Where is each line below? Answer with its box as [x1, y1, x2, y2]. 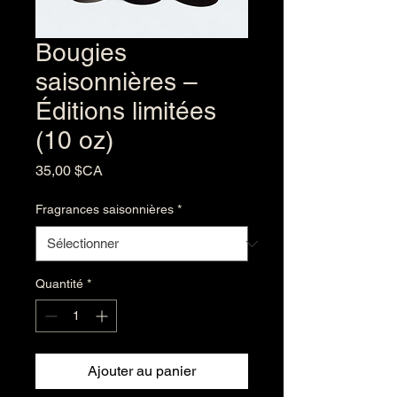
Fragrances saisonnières [35, 202, 174, 216]
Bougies [35, 38, 127, 66]
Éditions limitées [35, 97, 216, 125]
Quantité [35, 276, 83, 291]
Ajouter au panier [88, 362, 196, 379]
